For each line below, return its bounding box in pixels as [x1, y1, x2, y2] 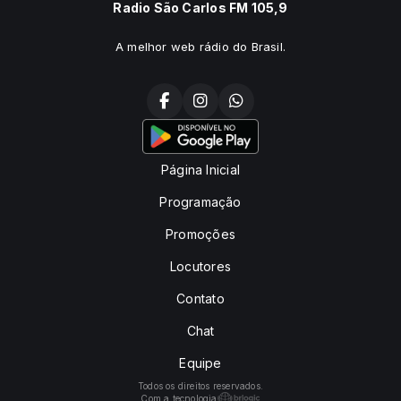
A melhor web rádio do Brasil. [115, 39, 286, 55]
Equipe [179, 355, 222, 371]
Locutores [170, 259, 231, 274]
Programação [159, 194, 242, 209]
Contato [176, 291, 225, 306]
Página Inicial [161, 162, 240, 177]
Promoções [166, 226, 235, 242]
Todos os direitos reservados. [137, 380, 264, 391]
